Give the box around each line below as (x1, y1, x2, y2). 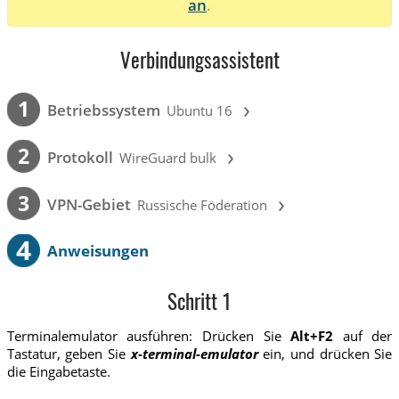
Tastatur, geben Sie (6, 345, 131, 363)
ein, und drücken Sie (257, 345, 393, 363)
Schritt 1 (167, 293, 232, 314)
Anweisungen (46, 240, 149, 261)
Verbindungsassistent (119, 53, 280, 74)
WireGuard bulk (119, 148, 217, 167)
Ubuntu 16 (167, 102, 233, 120)
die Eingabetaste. (6, 362, 110, 381)
